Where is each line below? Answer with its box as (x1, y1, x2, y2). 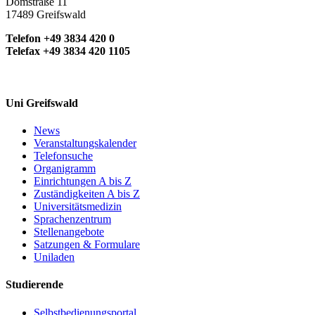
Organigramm (34, 162, 96, 174)
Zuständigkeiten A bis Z (34, 187, 140, 200)
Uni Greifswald (6, 96, 78, 109)
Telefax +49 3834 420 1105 (6, 45, 130, 58)
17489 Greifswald (6, 8, 86, 21)
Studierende (6, 278, 63, 291)
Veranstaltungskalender (34, 136, 136, 149)
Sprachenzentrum (34, 212, 111, 225)
